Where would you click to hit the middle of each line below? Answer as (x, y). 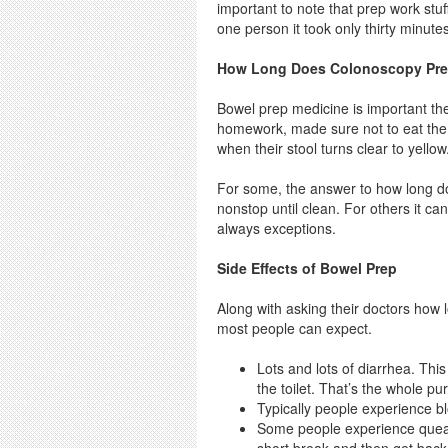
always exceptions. (276, 227)
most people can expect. (294, 327)
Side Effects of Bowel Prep (307, 267)
